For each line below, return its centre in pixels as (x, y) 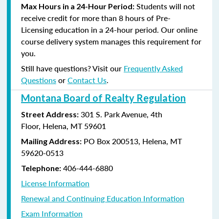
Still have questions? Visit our (72, 68)
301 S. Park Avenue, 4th (120, 114)
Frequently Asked (153, 68)
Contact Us (87, 80)
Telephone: (41, 168)
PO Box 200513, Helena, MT (132, 141)
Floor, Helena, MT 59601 (64, 126)
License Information (55, 183)
